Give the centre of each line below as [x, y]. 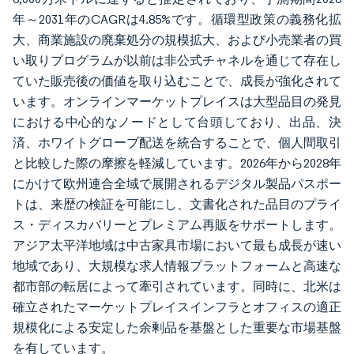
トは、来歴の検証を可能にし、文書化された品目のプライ [177, 204]
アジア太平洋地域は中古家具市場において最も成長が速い [177, 245]
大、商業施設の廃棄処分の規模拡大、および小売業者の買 [177, 40]
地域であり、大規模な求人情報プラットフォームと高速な [177, 266]
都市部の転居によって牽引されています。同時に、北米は [177, 286]
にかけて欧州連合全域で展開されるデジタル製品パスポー [177, 184]
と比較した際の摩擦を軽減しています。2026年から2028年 [177, 163]
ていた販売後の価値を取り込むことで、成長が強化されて [177, 81]
